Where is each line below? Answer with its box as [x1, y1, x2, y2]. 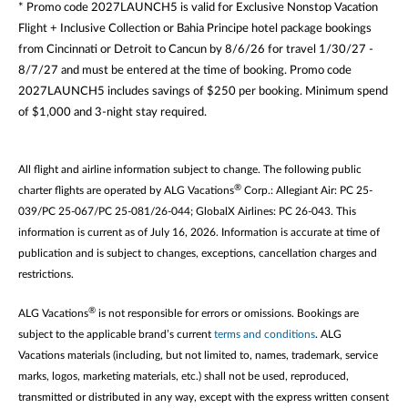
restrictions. [18, 268, 74, 280]
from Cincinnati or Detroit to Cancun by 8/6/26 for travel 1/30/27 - [18, 42, 373, 56]
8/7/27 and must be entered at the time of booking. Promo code [18, 63, 352, 76]
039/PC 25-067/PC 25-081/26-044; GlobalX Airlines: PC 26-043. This [18, 205, 356, 217]
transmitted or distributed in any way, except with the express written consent [18, 391, 389, 403]
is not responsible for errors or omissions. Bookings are [96, 307, 359, 319]
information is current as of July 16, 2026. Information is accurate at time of [18, 226, 380, 238]
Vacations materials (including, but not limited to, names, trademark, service [18, 349, 378, 361]
